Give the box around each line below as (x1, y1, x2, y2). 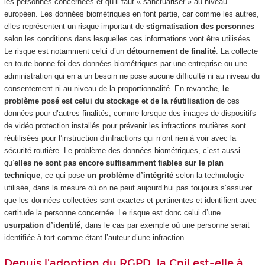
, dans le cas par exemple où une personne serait (80, 221, 250, 230)
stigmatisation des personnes (146, 22, 254, 31)
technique (4, 171, 40, 180)
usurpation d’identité (4, 221, 80, 230)
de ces (214, 96, 240, 106)
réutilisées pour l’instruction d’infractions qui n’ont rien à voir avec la (4, 134, 236, 143)
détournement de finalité (126, 47, 216, 56)
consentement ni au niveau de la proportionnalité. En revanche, (4, 84, 222, 93)
